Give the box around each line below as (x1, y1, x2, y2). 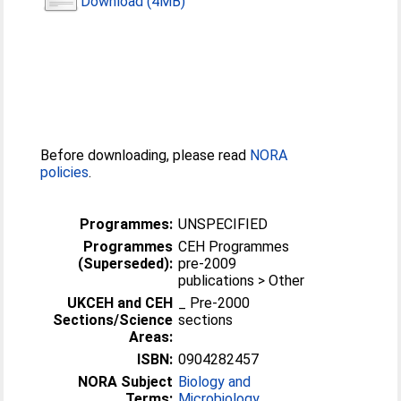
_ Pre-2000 (178, 294, 191, 311)
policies (40, 163, 90, 181)
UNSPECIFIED (178, 215, 269, 233)
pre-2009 (178, 254, 237, 272)
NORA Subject (78, 372, 174, 390)
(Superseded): (78, 254, 174, 272)
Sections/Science (53, 311, 174, 328)
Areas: (129, 328, 174, 346)
